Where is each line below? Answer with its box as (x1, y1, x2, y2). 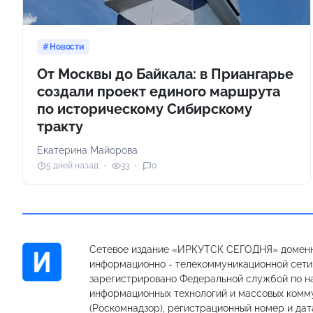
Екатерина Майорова (37, 144, 138, 156)
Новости (49, 41, 85, 52)
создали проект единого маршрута (37, 82, 280, 100)
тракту (37, 117, 83, 135)
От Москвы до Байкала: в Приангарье (37, 65, 293, 82)
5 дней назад (46, 161, 99, 171)
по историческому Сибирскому (37, 100, 252, 117)
